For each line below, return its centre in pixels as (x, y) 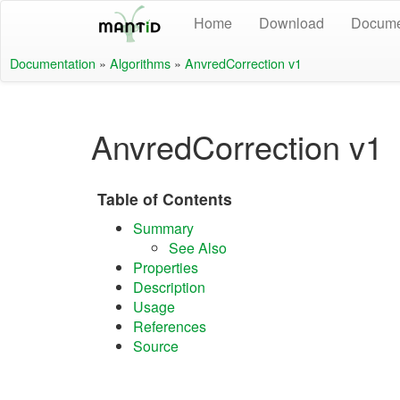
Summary (163, 228)
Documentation (53, 63)
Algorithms (140, 63)
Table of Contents (165, 199)
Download (292, 23)
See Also (198, 248)
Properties (166, 267)
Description (169, 287)
